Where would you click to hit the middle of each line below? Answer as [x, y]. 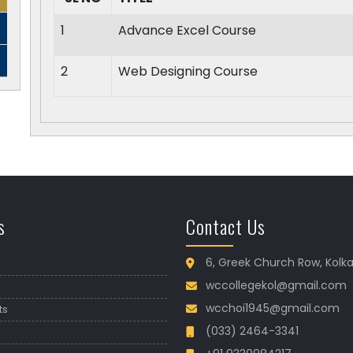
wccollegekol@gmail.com [276, 285]
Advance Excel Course [187, 30]
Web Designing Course [188, 71]
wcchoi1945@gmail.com [273, 308]
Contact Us [226, 226]
